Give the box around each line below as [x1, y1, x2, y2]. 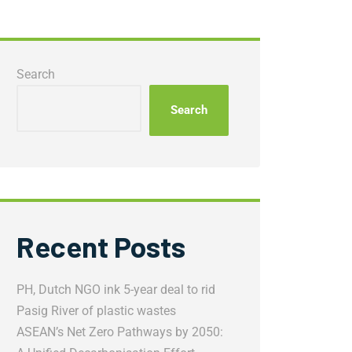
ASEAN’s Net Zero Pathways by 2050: [16, 324, 223, 339]
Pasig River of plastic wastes [16, 303, 176, 318]
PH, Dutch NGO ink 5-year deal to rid [16, 282, 215, 297]
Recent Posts [16, 229, 185, 263]
